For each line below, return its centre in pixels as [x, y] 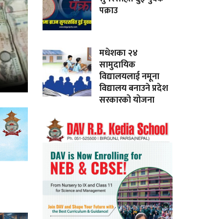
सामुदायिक [118, 65]
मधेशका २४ [119, 53]
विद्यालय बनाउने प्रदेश [134, 88]
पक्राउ [109, 11]
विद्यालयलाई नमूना [130, 77]
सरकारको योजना [127, 100]
